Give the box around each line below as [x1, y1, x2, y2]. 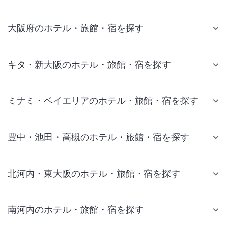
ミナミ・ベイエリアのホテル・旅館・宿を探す [8, 95, 198, 106]
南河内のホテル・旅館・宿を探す [8, 204, 144, 215]
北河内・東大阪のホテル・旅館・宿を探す [8, 168, 180, 179]
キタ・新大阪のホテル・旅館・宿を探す [8, 59, 171, 70]
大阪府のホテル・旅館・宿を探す [8, 23, 144, 34]
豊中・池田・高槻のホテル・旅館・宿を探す [8, 132, 189, 143]
